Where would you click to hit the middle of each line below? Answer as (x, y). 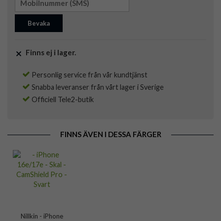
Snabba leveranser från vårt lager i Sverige (97, 87)
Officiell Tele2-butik (62, 100)
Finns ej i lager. (50, 53)
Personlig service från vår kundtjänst (89, 75)
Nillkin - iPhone (42, 216)
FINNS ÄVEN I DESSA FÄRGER (110, 134)
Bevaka (39, 23)
